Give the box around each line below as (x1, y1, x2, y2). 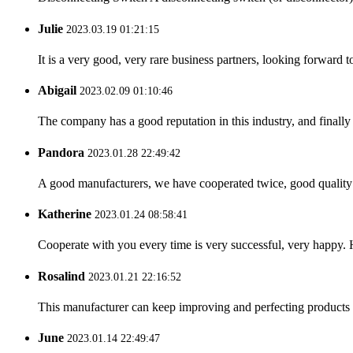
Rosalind (38, 269, 85, 283)
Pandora (38, 145, 84, 159)
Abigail (38, 84, 76, 98)
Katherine (38, 207, 91, 221)
